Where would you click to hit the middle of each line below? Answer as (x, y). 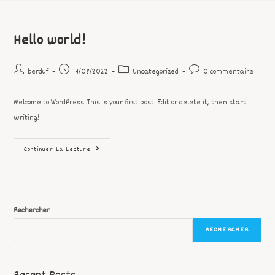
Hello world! (49, 41)
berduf (38, 72)
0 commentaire (229, 72)
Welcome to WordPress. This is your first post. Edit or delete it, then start (130, 103)
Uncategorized (156, 72)
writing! (27, 118)
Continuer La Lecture (58, 150)
